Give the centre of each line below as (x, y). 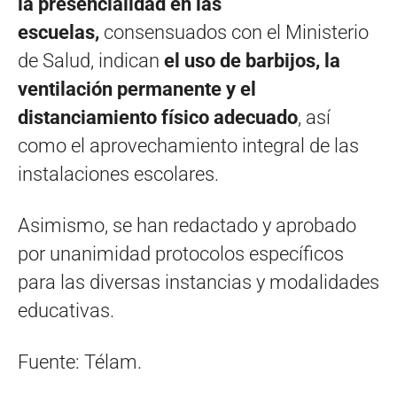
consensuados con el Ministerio (236, 32)
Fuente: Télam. (80, 362)
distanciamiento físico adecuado (158, 117)
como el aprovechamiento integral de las (188, 145)
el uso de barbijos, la (252, 60)
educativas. (66, 310)
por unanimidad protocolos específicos (181, 253)
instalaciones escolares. (118, 174)
